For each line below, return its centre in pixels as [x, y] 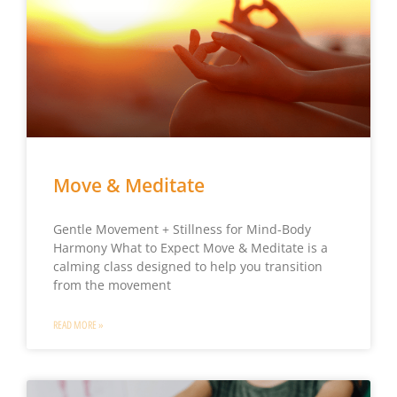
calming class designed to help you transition [187, 267]
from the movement [112, 285]
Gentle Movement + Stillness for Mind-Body [182, 230]
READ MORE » [78, 326]
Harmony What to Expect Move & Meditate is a [190, 248]
